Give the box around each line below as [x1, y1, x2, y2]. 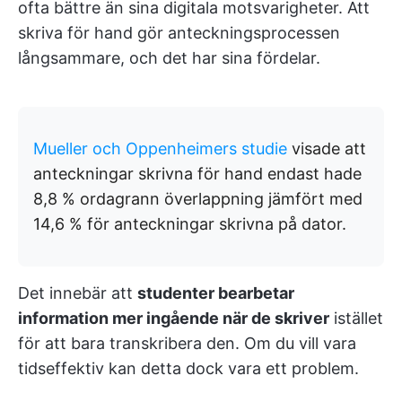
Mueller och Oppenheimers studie [33, 139, 287, 159]
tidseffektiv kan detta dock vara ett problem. [18, 359, 359, 379]
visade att [287, 139, 366, 159]
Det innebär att [18, 284, 137, 303]
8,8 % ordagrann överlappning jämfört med [33, 189, 363, 209]
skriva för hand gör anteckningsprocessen [18, 23, 340, 43]
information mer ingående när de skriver [18, 309, 329, 328]
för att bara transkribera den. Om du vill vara [18, 334, 356, 354]
